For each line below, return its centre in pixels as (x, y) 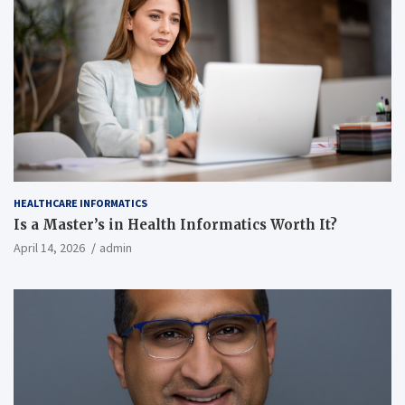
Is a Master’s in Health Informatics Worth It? (175, 225)
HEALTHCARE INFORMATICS (80, 203)
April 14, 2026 (49, 248)
